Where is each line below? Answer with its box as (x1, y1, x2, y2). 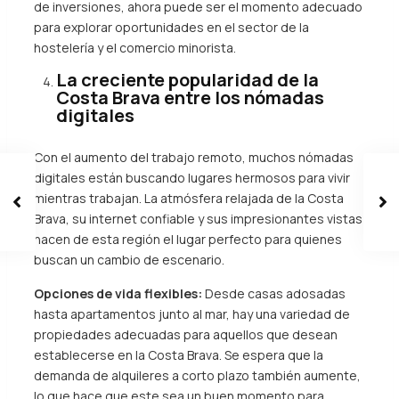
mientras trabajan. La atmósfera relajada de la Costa (33, 190, 344, 207)
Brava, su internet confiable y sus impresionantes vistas (33, 210, 362, 227)
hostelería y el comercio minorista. (33, 39, 236, 56)
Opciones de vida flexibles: (33, 285, 202, 302)
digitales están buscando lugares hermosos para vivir (33, 169, 350, 186)
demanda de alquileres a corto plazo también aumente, (33, 367, 361, 384)
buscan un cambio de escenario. (33, 251, 224, 268)
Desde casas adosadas (201, 285, 346, 302)
